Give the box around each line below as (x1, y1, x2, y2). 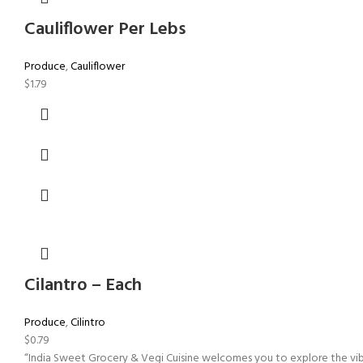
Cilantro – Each (24, 271, 142, 300)
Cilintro (70, 313, 105, 332)
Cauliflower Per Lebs (24, 15, 186, 44)
